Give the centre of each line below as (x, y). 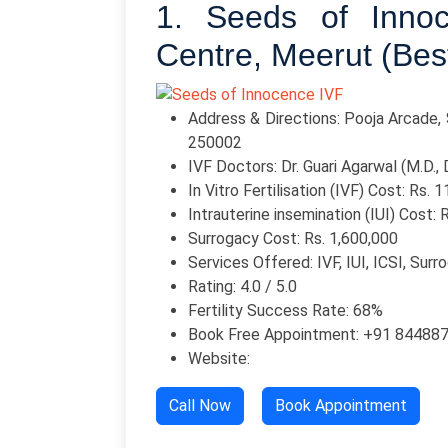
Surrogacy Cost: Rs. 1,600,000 (293, 238)
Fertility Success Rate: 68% (285, 310)
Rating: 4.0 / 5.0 (242, 286)
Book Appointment (341, 405)
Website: (219, 358)
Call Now (200, 405)
